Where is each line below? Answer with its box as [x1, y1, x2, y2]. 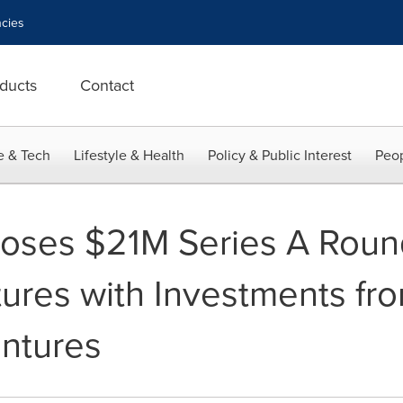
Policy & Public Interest [208, 145, 352, 165]
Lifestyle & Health [74, 145, 184, 165]
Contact [80, 74, 134, 96]
